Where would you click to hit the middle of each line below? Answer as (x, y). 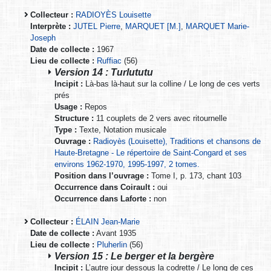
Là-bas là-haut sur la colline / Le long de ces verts (171, 83)
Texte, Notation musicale (122, 129)
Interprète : (51, 26)
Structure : (74, 118)
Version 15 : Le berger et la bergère (134, 256)
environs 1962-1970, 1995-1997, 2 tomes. (127, 164)
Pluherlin (112, 244)
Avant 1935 (115, 233)
